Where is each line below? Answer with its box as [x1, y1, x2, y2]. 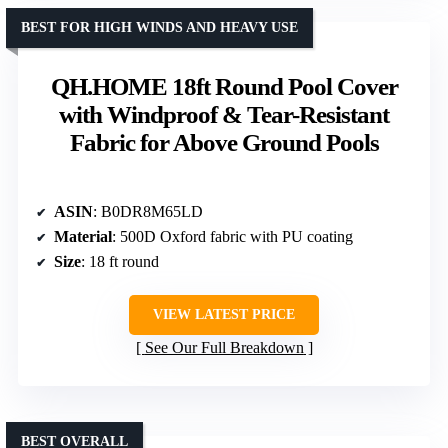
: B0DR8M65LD [93, 202, 203, 220]
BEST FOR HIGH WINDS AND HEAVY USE [21, 19, 298, 35]
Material [54, 227, 112, 245]
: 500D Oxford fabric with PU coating [112, 227, 353, 245]
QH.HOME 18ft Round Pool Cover [50, 72, 398, 100]
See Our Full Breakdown [144, 338, 304, 356]
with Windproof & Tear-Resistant [59, 100, 389, 128]
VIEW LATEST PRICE [153, 306, 295, 322]
